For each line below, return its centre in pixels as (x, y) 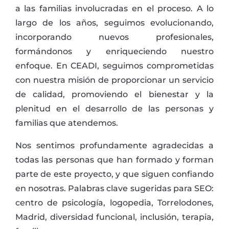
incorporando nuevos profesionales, (114, 37)
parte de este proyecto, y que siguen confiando (114, 174)
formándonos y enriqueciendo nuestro (114, 52)
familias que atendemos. (66, 123)
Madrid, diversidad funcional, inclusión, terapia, (114, 217)
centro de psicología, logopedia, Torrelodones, (114, 203)
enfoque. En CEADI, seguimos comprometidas (114, 66)
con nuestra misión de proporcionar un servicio (114, 80)
